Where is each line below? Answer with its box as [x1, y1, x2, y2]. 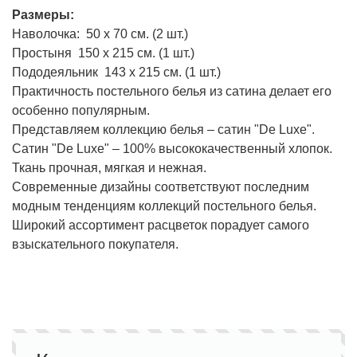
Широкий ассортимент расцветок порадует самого [12, 218, 309, 233]
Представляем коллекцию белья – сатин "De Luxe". [12, 123, 315, 137]
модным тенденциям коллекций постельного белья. [12, 199, 316, 214]
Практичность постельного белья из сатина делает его [12, 84, 331, 99]
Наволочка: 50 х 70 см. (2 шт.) [12, 27, 188, 41]
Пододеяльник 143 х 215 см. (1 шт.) [12, 65, 221, 80]
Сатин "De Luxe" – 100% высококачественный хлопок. [12, 142, 332, 156]
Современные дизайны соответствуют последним [12, 180, 309, 194]
